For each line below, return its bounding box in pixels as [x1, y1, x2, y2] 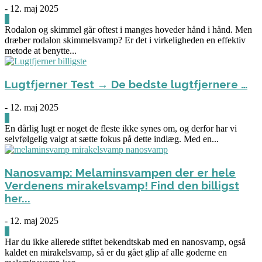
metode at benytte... [5, 45, 77, 56]
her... [5, 191, 30, 205]
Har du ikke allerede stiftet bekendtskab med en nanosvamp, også [5, 236, 246, 247]
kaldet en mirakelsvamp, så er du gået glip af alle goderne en [5, 247, 227, 257]
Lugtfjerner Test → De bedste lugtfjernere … [5, 77, 247, 91]
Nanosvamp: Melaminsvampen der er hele [5, 166, 236, 179]
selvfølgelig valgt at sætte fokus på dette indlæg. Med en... [5, 133, 219, 144]
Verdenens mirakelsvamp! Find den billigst [5, 178, 239, 192]
